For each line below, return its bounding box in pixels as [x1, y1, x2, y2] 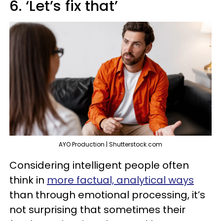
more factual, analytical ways [47, 173, 194, 187]
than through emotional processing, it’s [9, 187, 205, 202]
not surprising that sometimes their [9, 202, 185, 217]
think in [9, 173, 47, 187]
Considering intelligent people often [9, 158, 189, 172]
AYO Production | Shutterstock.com [59, 140, 162, 148]
